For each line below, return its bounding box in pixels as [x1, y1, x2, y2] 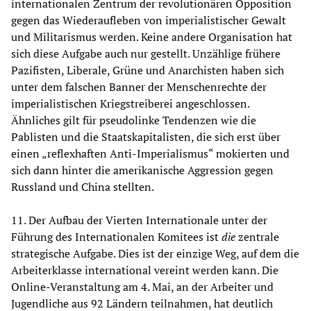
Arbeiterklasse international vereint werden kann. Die [11, 262, 278, 278]
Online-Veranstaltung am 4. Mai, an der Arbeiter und [11, 279, 274, 295]
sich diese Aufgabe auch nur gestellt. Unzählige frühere [11, 46, 280, 62]
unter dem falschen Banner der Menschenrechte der [11, 79, 267, 95]
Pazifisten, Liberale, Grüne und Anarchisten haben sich [11, 62, 284, 78]
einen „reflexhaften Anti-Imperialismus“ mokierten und [11, 146, 289, 162]
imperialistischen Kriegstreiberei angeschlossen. [11, 96, 249, 112]
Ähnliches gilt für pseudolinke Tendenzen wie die [11, 112, 256, 128]
